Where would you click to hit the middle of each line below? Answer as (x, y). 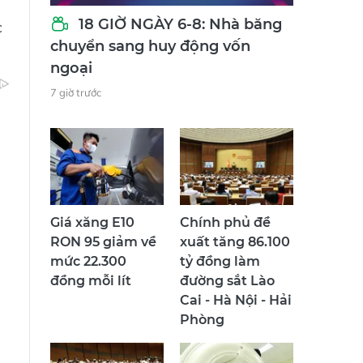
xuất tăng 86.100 (235, 250)
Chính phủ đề (225, 231)
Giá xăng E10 (92, 231)
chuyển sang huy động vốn (150, 55)
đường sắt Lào (227, 289)
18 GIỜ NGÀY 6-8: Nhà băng (178, 33)
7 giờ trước (76, 101)
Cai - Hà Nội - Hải (236, 309)
